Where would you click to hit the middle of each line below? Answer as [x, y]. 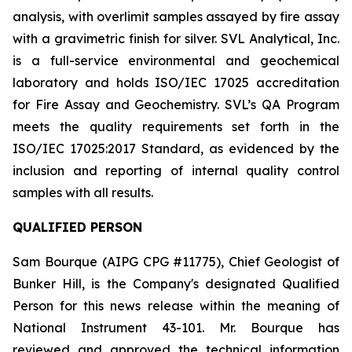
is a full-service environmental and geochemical [176, 60]
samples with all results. [83, 192]
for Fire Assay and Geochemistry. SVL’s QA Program [176, 104]
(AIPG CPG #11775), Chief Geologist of [221, 262]
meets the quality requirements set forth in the [176, 126]
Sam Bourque [55, 262]
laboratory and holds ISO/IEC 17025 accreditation [176, 82]
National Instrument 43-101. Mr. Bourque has [176, 328]
